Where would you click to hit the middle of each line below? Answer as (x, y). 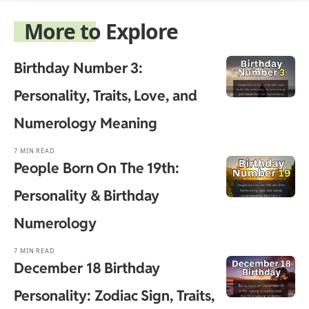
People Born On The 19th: (97, 168)
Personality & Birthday (87, 196)
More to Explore (101, 32)
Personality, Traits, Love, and (106, 96)
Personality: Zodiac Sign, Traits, (114, 296)
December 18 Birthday (87, 268)
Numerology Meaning (86, 123)
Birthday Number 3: (78, 68)
